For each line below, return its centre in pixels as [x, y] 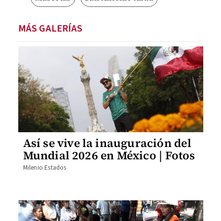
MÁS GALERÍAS [50, 29]
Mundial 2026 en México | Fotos [109, 155]
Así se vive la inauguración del [107, 143]
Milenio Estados [45, 167]
